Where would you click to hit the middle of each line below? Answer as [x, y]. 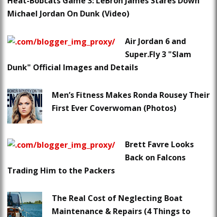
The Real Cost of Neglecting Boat [117, 198]
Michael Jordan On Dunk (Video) [68, 14]
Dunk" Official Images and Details [73, 68]
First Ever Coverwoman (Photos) [114, 108]
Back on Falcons [155, 158]
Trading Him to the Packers [61, 171]
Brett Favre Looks [159, 145]
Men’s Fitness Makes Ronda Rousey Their [131, 95]
